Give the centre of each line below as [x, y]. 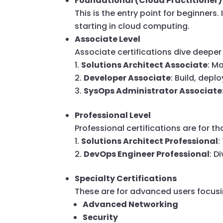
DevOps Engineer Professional [147, 154]
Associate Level [108, 39]
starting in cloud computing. [132, 26]
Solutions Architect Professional [150, 141]
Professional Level [113, 115]
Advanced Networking [131, 205]
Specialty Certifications [126, 179]
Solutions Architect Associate [145, 65]
